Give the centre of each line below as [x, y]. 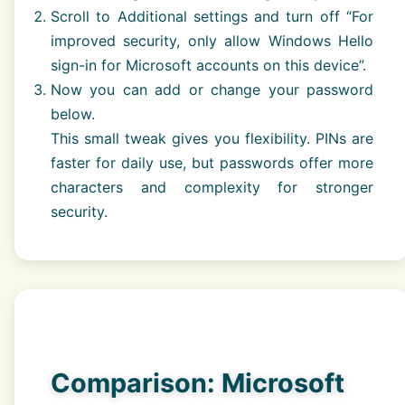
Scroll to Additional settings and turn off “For [212, 17]
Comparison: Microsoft [198, 383]
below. [73, 114]
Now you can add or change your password [212, 90]
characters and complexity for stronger [212, 188]
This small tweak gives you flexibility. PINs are [212, 139]
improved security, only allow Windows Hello [212, 41]
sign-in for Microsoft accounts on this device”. [208, 66]
